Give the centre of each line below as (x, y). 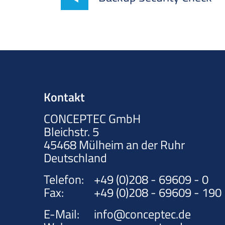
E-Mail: (62, 214)
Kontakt (64, 97)
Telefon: (64, 179)
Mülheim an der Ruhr (132, 145)
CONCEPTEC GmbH (92, 119)
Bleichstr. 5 (71, 132)
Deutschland (75, 158)
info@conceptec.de (142, 214)
